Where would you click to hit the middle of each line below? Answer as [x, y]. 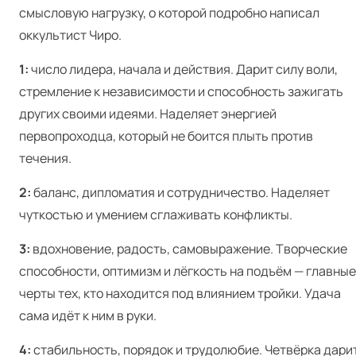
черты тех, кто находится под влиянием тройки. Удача [180, 293]
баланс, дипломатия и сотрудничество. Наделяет [180, 192]
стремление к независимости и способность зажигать [181, 91]
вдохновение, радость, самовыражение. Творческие [189, 248]
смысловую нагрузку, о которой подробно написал [169, 12]
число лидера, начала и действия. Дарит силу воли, [183, 69]
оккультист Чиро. [70, 35]
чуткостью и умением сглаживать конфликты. [156, 214]
